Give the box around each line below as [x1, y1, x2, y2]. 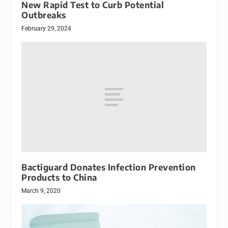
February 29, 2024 [21, 24, 72, 32]
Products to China [21, 172, 97, 183]
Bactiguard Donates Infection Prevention [21, 162, 196, 173]
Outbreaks [21, 9, 66, 20]
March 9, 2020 [21, 187, 61, 195]
